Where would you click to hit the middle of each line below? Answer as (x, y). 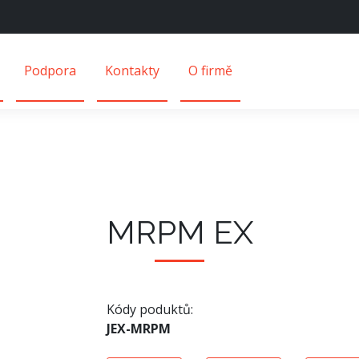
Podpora (50, 70)
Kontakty (132, 70)
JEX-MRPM (138, 328)
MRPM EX (179, 232)
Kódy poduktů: (149, 309)
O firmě (210, 70)
